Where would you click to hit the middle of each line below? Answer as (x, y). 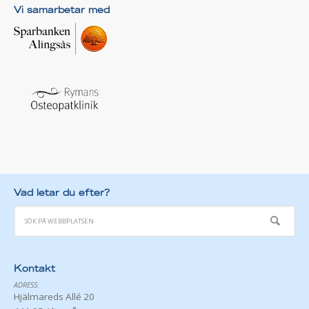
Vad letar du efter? (62, 193)
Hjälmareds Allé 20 (54, 297)
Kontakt (34, 269)
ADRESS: (27, 285)
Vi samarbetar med (62, 11)
